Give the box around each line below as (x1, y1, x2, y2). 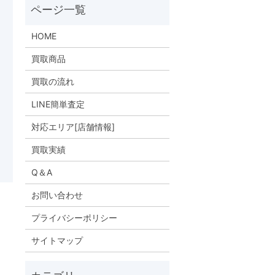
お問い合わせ (31, 190, 83, 201)
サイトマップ (31, 235, 83, 246)
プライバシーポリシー (31, 212, 117, 223)
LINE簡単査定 (31, 99, 85, 110)
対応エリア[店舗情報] (31, 122, 115, 133)
